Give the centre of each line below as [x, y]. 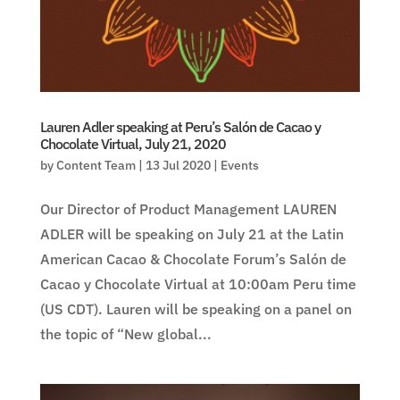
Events [239, 166]
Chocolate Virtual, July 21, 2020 [133, 144]
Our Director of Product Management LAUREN [188, 209]
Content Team [96, 166]
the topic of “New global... [125, 334]
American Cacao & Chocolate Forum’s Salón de [193, 259]
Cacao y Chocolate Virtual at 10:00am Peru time [198, 284]
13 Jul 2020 [178, 166]
